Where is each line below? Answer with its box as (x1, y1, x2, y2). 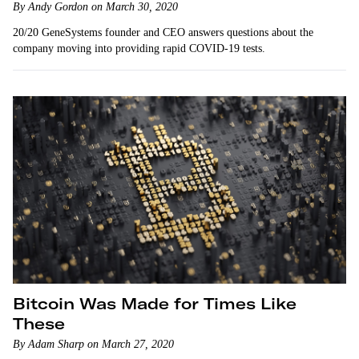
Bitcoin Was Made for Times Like (13, 293, 296, 313)
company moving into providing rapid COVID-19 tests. (13, 42, 265, 54)
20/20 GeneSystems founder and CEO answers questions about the (13, 26, 313, 38)
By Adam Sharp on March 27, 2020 (13, 338, 174, 350)
